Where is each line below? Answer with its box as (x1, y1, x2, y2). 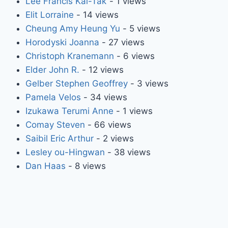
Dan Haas (25, 160, 66, 171)
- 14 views (73, 9, 119, 20)
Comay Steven (25, 119, 85, 130)
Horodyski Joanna (25, 37, 99, 47)
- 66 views (84, 119, 131, 130)
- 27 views (99, 37, 145, 47)
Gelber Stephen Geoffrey (25, 78, 128, 89)
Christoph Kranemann (25, 50, 114, 61)
